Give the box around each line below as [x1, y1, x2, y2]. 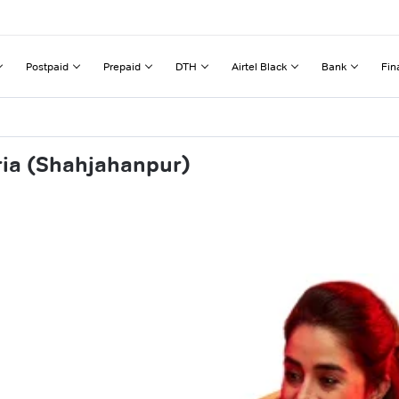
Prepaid [103, 59, 141, 73]
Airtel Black [232, 59, 287, 73]
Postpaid [26, 59, 69, 73]
